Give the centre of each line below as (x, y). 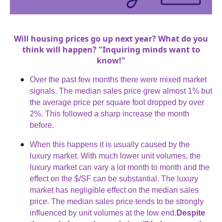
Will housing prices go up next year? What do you (111, 39)
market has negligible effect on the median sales (114, 190)
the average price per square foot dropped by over (117, 103)
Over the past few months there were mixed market (118, 80)
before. (42, 125)
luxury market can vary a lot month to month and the (120, 167)
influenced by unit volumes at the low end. (103, 213)
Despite (191, 213)
